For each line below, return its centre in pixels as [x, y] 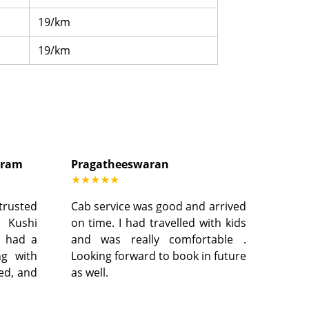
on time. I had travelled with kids [158, 223]
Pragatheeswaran [120, 165]
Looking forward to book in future [158, 256]
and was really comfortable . [158, 240]
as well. [89, 273]
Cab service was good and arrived [158, 207]
